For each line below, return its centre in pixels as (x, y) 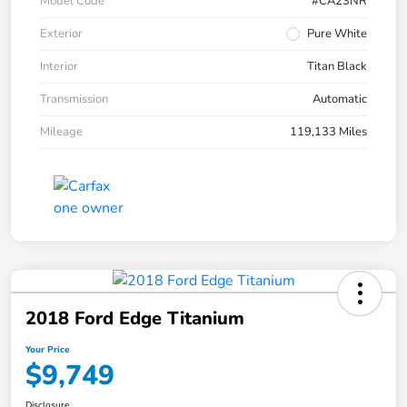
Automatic (340, 99)
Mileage (61, 132)
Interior (59, 67)
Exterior (61, 34)
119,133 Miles (328, 132)
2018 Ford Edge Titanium (135, 319)
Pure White (337, 34)
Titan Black (337, 67)
